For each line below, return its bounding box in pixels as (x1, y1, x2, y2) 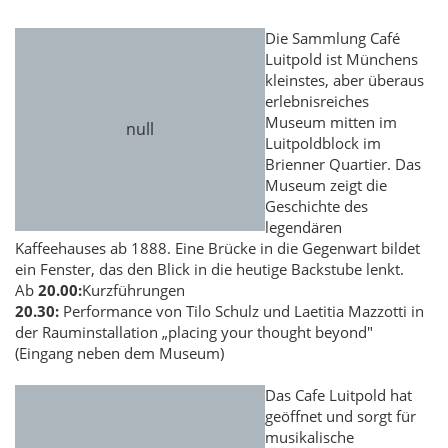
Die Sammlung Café (265, 28, 400, 49)
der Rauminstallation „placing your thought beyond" (15, 322, 373, 343)
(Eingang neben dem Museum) (15, 343, 224, 364)
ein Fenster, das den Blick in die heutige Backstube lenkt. (15, 259, 404, 280)
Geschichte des (265, 196, 368, 217)
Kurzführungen (82, 280, 185, 301)
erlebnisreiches (265, 91, 369, 112)
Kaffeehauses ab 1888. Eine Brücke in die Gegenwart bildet (15, 238, 420, 259)
